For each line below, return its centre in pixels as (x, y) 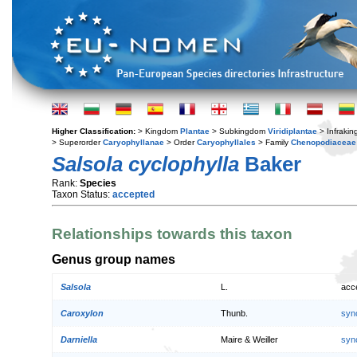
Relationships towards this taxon (172, 234)
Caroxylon (82, 314)
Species (98, 183)
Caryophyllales (226, 142)
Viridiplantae (292, 131)
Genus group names (114, 259)
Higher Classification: (95, 131)
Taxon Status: (82, 194)
